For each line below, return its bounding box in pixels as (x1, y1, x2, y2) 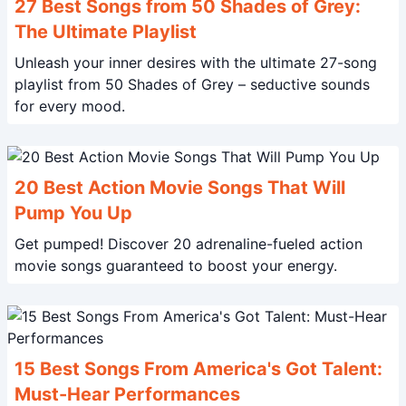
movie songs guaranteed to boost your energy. (14, 256, 337, 275)
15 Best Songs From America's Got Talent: (14, 358, 382, 380)
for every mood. (14, 97, 125, 115)
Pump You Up (14, 202, 132, 224)
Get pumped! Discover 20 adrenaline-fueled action (14, 235, 108, 253)
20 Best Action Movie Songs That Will (14, 177, 345, 198)
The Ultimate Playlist (14, 21, 197, 43)
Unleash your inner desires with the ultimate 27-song (14, 53, 377, 72)
